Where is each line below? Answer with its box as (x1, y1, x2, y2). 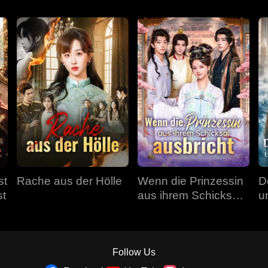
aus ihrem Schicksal (138, 189, 241, 202)
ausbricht (138, 203, 185, 216)
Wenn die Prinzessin (138, 175, 243, 187)
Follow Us (112, 246, 156, 257)
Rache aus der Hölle (17, 175, 122, 187)
